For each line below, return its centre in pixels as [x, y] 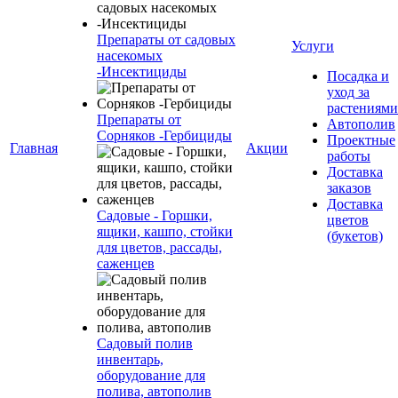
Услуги [313, 46]
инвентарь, [130, 359]
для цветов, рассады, [159, 247]
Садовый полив [145, 343]
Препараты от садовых [166, 40]
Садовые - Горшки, [155, 215]
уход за [348, 92]
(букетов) [355, 236]
